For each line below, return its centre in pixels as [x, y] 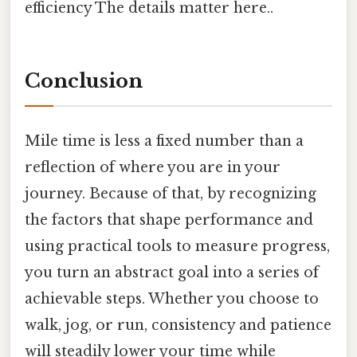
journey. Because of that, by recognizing [171, 193]
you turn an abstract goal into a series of [172, 272]
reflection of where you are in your [153, 167]
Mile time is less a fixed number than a [164, 141]
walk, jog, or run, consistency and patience [178, 325]
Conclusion [84, 81]
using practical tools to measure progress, [177, 246]
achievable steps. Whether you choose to [172, 298]
